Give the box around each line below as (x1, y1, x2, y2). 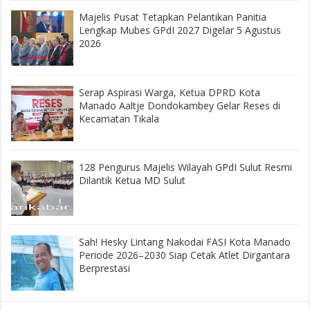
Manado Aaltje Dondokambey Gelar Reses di (78, 98, 280, 112)
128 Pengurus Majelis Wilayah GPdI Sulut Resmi (78, 160, 292, 174)
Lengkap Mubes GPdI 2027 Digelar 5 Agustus (78, 24, 281, 37)
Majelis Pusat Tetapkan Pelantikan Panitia (78, 10, 266, 24)
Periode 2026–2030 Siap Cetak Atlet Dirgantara (78, 248, 290, 262)
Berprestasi (78, 262, 130, 275)
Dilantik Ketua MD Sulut (78, 173, 185, 187)
